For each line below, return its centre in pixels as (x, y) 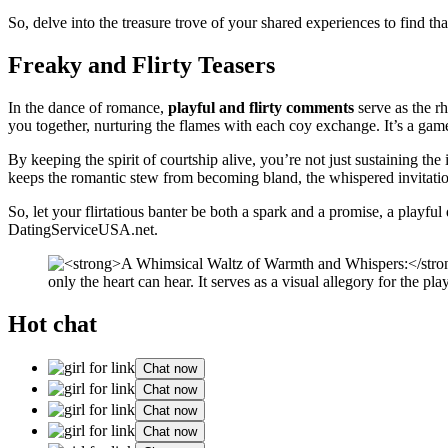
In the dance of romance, (88, 107)
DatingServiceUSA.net (81, 229)
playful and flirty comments (261, 107)
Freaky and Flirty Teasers (141, 64)
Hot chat (52, 323)
